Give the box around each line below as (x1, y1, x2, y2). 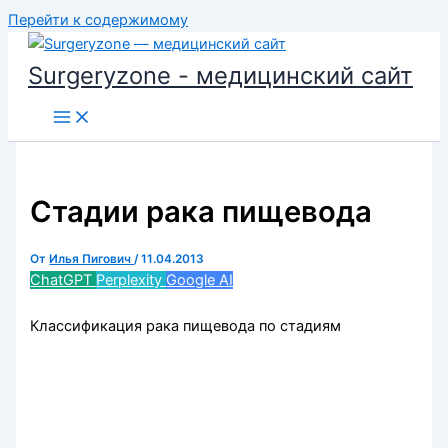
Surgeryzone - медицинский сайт (28, 61, 413, 90)
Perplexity (96, 271, 167, 290)
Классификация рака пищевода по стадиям (30, 316, 342, 335)
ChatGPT (30, 271, 97, 290)
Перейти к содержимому (8, 11, 188, 29)
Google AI (166, 271, 234, 290)
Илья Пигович (49, 252, 135, 267)
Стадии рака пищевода (30, 194, 373, 230)
